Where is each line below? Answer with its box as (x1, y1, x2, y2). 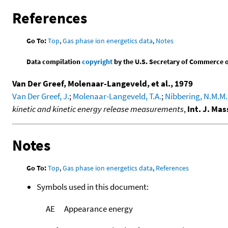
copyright (82, 56, 113, 66)
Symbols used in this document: (37, 181, 149, 192)
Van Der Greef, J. (12, 90, 69, 102)
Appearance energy (64, 203, 133, 214)
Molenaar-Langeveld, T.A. (73, 90, 161, 102)
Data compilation (26, 56, 82, 66)
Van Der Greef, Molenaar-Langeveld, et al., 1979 (12, 77, 193, 89)
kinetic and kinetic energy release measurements (12, 103, 184, 115)
